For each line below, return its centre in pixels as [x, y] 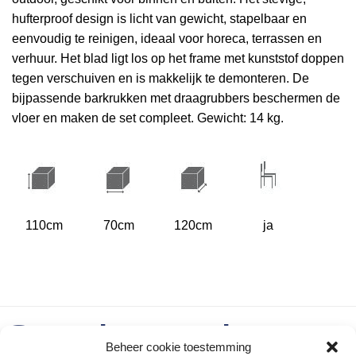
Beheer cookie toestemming [178, 346]
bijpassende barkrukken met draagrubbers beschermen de [176, 98]
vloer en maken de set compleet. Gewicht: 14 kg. [148, 118]
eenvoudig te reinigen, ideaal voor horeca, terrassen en [167, 38]
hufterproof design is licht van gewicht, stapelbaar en [159, 18]
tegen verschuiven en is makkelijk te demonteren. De [161, 78]
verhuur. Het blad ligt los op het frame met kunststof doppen [178, 58]
